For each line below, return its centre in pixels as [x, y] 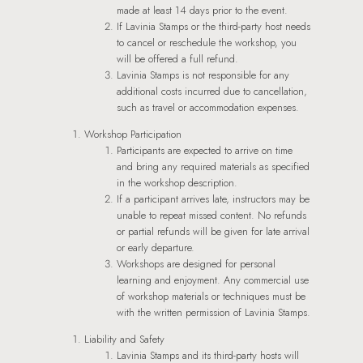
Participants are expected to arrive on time [205, 150]
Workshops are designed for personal [196, 263]
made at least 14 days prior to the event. [202, 10]
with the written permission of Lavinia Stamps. [214, 312]
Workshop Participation [133, 134]
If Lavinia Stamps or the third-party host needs [214, 26]
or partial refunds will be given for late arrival [213, 231]
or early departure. [156, 247]
